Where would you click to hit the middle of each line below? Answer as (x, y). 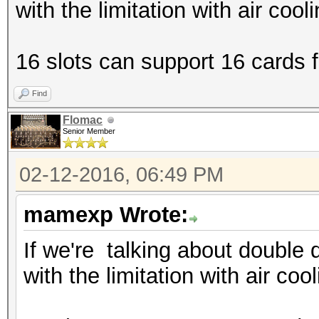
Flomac (83, 120)
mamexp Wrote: (106, 215)
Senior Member (89, 131)
